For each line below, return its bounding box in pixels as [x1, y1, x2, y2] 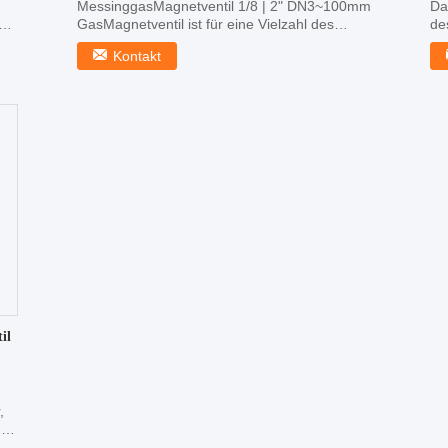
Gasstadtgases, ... [77, 34, 192, 50]
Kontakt [113, 48, 161, 64]
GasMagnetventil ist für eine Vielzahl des [77, 16, 334, 32]
